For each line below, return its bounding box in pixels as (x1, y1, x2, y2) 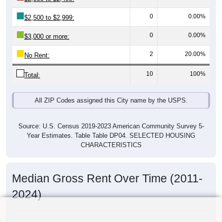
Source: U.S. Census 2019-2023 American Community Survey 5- (18, 122, 204, 130)
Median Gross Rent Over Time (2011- (12, 172, 203, 185)
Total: (24, 71, 40, 79)
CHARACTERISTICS (80, 141, 142, 149)
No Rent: (24, 52, 50, 59)
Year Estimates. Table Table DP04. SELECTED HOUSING (27, 132, 195, 140)
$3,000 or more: (24, 33, 69, 41)
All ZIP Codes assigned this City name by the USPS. (34, 97, 188, 105)
